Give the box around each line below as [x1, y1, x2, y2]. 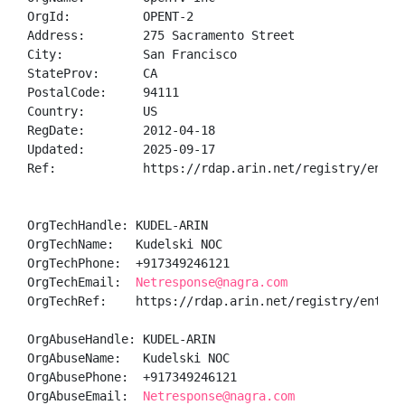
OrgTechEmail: [27, 275, 136, 289]
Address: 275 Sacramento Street [27, 28, 295, 42]
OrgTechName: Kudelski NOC [27, 237, 222, 251]
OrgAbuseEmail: [27, 389, 143, 403]
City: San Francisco [27, 47, 237, 61]
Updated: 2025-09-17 [27, 142, 215, 156]
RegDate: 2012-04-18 [27, 123, 215, 137]
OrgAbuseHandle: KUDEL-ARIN [27, 332, 215, 346]
